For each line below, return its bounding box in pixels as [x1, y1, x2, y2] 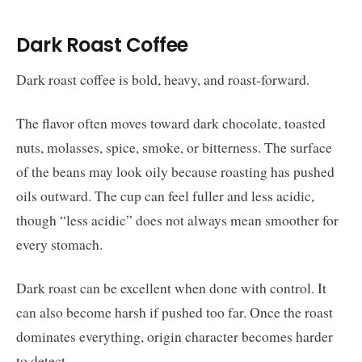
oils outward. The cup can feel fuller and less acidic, [16, 186, 314, 205]
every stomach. [16, 234, 103, 254]
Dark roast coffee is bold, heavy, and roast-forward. [16, 69, 309, 89]
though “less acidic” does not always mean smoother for [16, 210, 339, 229]
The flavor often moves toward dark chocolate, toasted [16, 113, 326, 133]
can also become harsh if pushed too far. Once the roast [16, 302, 333, 322]
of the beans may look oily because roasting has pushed [16, 162, 335, 181]
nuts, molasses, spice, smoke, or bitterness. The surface [16, 137, 332, 157]
